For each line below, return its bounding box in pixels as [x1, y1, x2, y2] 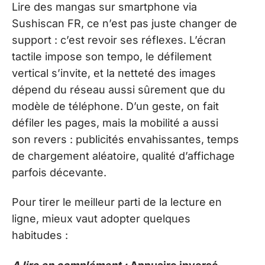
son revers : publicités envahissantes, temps [12, 132, 239, 146]
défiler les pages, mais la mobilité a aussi [12, 116, 218, 129]
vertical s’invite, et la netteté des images [12, 66, 216, 79]
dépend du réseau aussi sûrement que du [12, 83, 225, 96]
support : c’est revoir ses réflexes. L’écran [12, 33, 226, 46]
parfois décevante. [12, 166, 106, 179]
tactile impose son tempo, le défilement [12, 50, 212, 63]
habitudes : [12, 229, 68, 242]
